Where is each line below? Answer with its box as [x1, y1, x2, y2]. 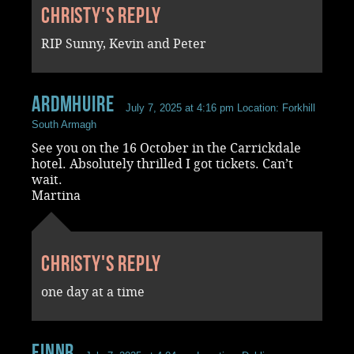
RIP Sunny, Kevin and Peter [41, 36, 206, 51]
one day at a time [41, 284, 145, 299]
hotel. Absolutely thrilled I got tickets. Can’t [32, 156, 293, 171]
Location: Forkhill [233, 101, 315, 114]
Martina [32, 187, 81, 203]
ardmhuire [32, 91, 115, 116]
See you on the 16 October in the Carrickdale [32, 140, 301, 156]
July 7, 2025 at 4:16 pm [125, 101, 234, 114]
